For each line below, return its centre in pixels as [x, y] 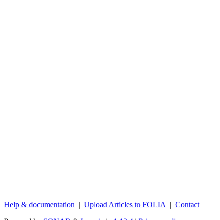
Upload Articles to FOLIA [125, 204]
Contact [187, 204]
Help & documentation [39, 204]
